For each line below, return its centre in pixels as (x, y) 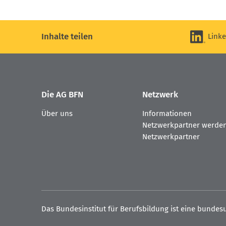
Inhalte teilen (67, 37)
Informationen (167, 114)
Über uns (57, 114)
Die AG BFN (62, 95)
